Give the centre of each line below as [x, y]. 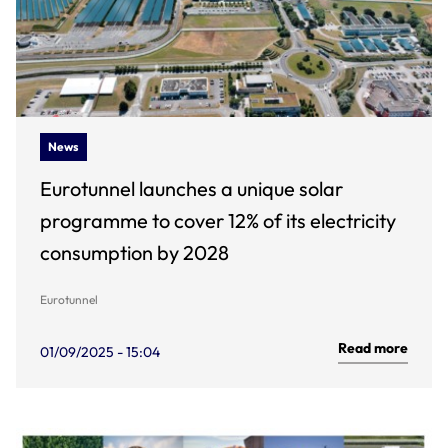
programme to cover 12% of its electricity [218, 220]
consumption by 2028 [134, 252]
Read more [373, 348]
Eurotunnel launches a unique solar [191, 188]
